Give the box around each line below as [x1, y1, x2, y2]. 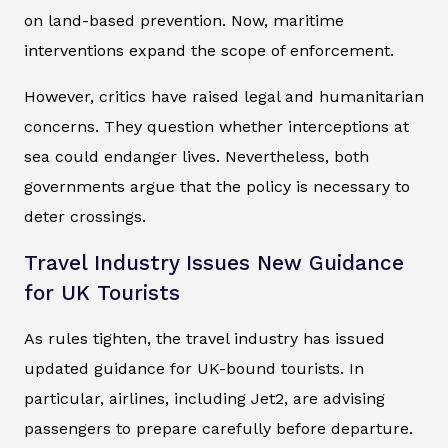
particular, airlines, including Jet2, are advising [24, 389, 385, 409]
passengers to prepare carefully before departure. [24, 419, 413, 439]
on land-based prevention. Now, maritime [24, 11, 344, 31]
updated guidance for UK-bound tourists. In [24, 359, 364, 379]
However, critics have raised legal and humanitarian [24, 87, 424, 107]
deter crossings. [24, 207, 146, 227]
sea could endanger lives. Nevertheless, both [24, 147, 369, 167]
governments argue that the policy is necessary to [24, 177, 410, 197]
